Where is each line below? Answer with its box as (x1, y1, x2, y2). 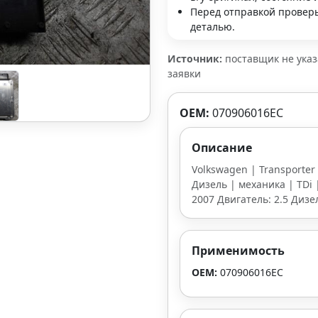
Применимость (192, 243, 285, 258)
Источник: (168, 52, 222, 65)
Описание (192, 140, 252, 155)
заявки (168, 67, 201, 80)
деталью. (190, 20, 235, 33)
